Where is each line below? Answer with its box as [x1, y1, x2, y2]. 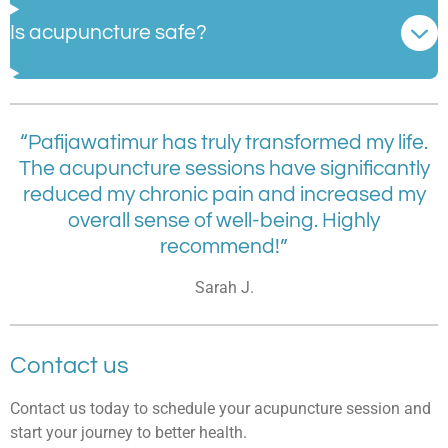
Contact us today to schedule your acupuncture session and [10, 399, 431, 419]
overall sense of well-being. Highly [68, 209, 380, 231]
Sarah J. [194, 277, 254, 297]
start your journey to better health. [10, 423, 247, 443]
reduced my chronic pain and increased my [22, 183, 426, 205]
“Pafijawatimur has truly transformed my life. [20, 131, 428, 153]
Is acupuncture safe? [10, 22, 207, 44]
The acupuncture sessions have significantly [18, 157, 430, 179]
